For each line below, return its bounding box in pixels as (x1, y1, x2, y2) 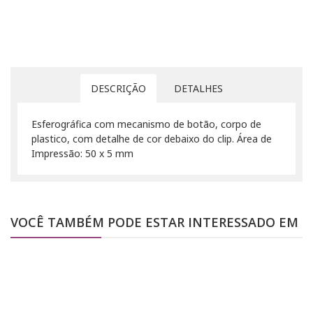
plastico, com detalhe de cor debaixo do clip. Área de (31, 132, 272, 146)
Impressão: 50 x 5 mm (31, 147, 133, 161)
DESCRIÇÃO (90, 82, 146, 96)
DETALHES (173, 82, 223, 96)
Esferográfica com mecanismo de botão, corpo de (31, 117, 261, 131)
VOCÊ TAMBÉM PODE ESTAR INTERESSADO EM (10, 214, 298, 231)
